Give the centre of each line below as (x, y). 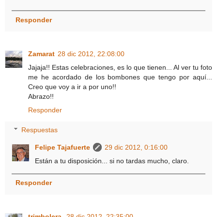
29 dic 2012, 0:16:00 (136, 147)
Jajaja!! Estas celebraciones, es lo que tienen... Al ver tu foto (120, 67)
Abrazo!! (41, 96)
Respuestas (40, 130)
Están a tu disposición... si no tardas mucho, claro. (112, 161)
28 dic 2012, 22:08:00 (91, 54)
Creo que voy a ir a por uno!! (72, 86)
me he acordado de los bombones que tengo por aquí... (120, 77)
